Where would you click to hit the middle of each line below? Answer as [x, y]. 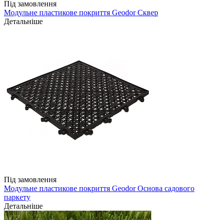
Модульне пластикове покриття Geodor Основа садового [99, 189]
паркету [17, 197]
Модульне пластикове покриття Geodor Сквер [81, 13]
